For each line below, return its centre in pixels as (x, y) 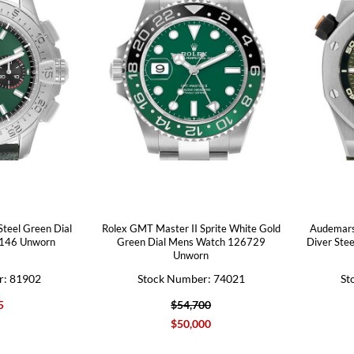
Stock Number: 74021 (191, 279)
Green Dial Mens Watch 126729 (191, 242)
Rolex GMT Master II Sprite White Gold (191, 228)
